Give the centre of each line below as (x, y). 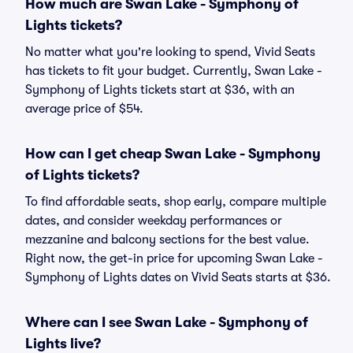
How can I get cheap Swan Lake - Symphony (173, 154)
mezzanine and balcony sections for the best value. (167, 240)
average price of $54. (84, 109)
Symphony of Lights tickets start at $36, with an (160, 90)
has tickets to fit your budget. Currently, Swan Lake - (174, 71)
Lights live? (63, 344)
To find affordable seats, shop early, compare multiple (176, 202)
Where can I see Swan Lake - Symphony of (167, 322)
